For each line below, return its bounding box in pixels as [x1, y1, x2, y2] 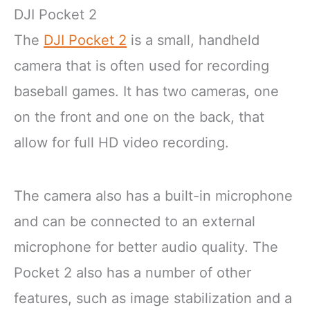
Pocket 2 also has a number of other [14, 264, 251, 282]
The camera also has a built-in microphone [14, 188, 293, 205]
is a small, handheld [127, 32, 259, 49]
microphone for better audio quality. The [14, 239, 278, 256]
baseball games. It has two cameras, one [14, 83, 279, 100]
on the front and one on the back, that [14, 109, 264, 126]
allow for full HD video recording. [14, 134, 229, 152]
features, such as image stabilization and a [14, 290, 292, 307]
